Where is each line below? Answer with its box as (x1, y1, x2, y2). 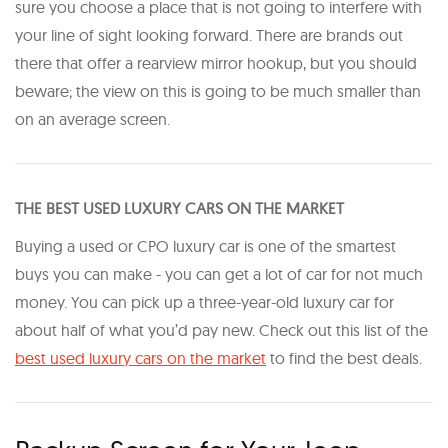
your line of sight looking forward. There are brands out (15, 24, 403, 45)
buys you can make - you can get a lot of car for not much (15, 263, 423, 284)
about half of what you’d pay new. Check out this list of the (15, 319, 428, 340)
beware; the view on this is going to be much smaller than (15, 80, 421, 101)
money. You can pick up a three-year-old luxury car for (15, 291, 394, 312)
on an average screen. (15, 108, 170, 129)
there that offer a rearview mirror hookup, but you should (15, 52, 417, 73)
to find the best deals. (266, 347, 426, 368)
